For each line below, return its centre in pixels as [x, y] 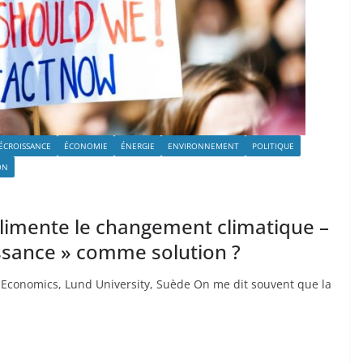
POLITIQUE [273, 145]
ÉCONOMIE [86, 145]
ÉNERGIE [138, 145]
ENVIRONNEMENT [203, 145]
